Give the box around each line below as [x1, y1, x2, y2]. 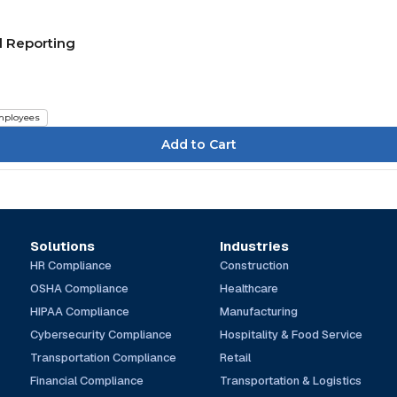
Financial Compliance [29, 372, 144, 388]
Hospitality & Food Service [220, 326, 363, 342]
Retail [220, 349, 252, 365]
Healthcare [220, 280, 279, 296]
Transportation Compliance [29, 349, 176, 365]
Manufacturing [220, 303, 299, 319]
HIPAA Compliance [29, 303, 129, 319]
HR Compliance [29, 257, 112, 273]
